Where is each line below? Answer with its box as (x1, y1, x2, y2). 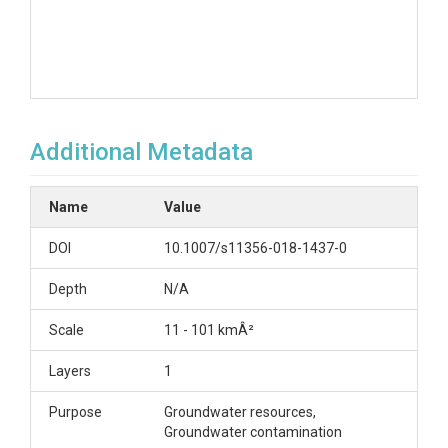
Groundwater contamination (164, 424, 342, 440)
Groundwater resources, (164, 404, 316, 420)
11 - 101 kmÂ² (164, 322, 254, 338)
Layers (49, 363, 91, 379)
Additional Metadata (30, 138, 253, 166)
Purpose (49, 404, 102, 420)
